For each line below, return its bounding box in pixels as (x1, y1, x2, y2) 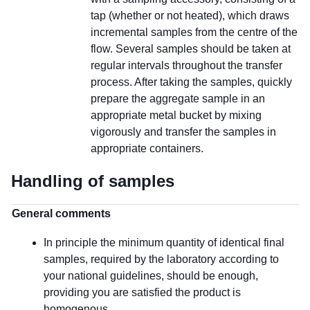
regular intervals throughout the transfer (91, 60, 282, 71)
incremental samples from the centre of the (91, 26, 298, 38)
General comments (12, 207, 111, 219)
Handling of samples (11, 171, 174, 190)
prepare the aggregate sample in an (91, 93, 265, 104)
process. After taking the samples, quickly (91, 76, 292, 88)
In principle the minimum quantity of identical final (44, 236, 284, 248)
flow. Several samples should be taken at (91, 43, 291, 55)
